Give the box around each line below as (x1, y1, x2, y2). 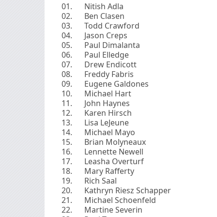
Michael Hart (84, 88, 131, 99)
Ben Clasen (84, 10, 124, 21)
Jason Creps (84, 30, 127, 41)
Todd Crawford (84, 20, 139, 31)
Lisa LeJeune (84, 117, 129, 128)
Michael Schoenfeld (84, 194, 156, 205)
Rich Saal (84, 175, 117, 186)
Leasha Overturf (84, 155, 144, 167)
